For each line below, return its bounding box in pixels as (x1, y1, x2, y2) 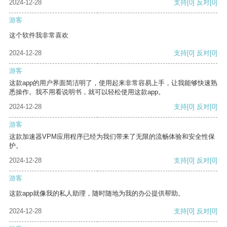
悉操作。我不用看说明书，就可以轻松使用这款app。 (9, 88, 165, 96)
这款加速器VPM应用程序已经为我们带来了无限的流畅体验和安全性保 (9, 133, 215, 141)
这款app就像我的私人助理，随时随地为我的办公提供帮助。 (9, 190, 184, 198)
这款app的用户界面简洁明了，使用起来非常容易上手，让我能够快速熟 (9, 79, 217, 87)
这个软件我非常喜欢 (9, 31, 68, 40)
